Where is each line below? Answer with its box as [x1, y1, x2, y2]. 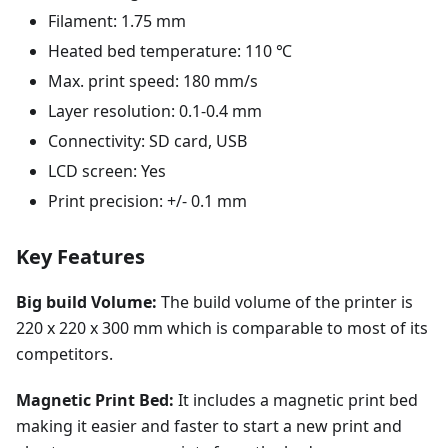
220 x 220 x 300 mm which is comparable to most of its [16, 317, 428, 339]
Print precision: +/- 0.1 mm [48, 190, 247, 212]
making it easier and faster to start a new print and [16, 415, 402, 437]
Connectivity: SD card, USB [48, 130, 247, 152]
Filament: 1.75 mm [48, 10, 186, 32]
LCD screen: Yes [48, 160, 166, 182]
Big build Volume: [16, 291, 157, 313]
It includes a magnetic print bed [174, 389, 418, 411]
